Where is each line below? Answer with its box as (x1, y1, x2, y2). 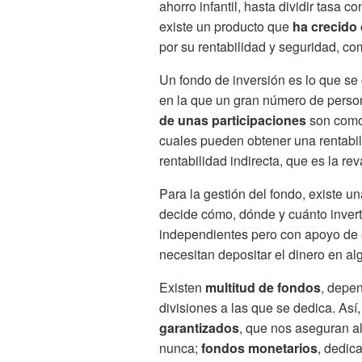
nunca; (159, 339, 201, 358)
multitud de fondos (205, 278, 321, 297)
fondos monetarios (201, 339, 318, 358)
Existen (159, 278, 205, 297)
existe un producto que (159, 17, 293, 36)
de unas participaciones (159, 111, 306, 130)
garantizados (159, 318, 239, 338)
